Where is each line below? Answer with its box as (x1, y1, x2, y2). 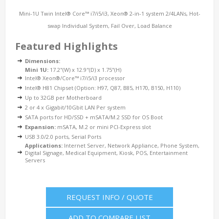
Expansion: (25, 123, 56, 131)
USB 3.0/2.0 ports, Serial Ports (25, 132, 101, 140)
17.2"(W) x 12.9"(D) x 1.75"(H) (48, 66, 121, 73)
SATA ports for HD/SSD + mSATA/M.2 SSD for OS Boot (25, 113, 163, 121)
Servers (25, 156, 45, 164)
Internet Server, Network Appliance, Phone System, (63, 141, 199, 149)
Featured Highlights (15, 39, 118, 53)
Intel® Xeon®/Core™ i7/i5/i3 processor (25, 74, 125, 82)
